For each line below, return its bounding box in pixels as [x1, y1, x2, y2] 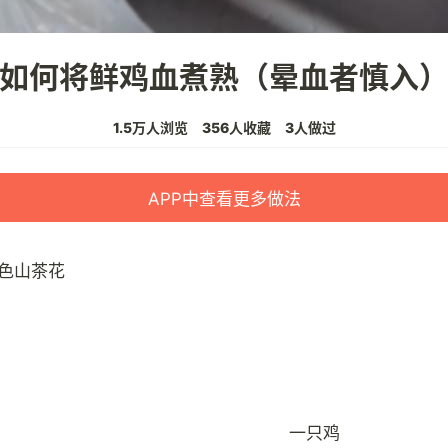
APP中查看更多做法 [147, 189, 301, 210]
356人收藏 [201, 119, 271, 137]
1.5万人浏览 [112, 119, 188, 137]
